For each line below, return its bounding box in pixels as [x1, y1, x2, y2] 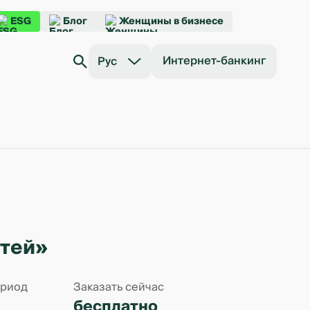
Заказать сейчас [73, 277, 164, 297]
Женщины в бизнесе [119, 12, 224, 30]
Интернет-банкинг [163, 51, 266, 71]
